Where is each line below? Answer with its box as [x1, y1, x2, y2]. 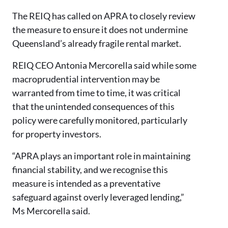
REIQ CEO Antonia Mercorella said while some [12, 60, 196, 71]
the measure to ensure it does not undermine [12, 24, 188, 35]
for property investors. [12, 128, 101, 139]
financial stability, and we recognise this [12, 164, 168, 175]
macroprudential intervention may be [12, 73, 160, 84]
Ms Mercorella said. [12, 205, 90, 216]
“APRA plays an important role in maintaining [12, 150, 190, 161]
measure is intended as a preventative [12, 178, 160, 189]
